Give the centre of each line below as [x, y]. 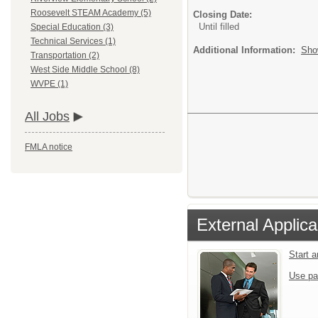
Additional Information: [247, 50]
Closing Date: [223, 14]
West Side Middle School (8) [85, 70]
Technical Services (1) [73, 42]
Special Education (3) [72, 27]
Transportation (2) [65, 56]
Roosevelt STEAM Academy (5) [91, 13]
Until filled [219, 26]
